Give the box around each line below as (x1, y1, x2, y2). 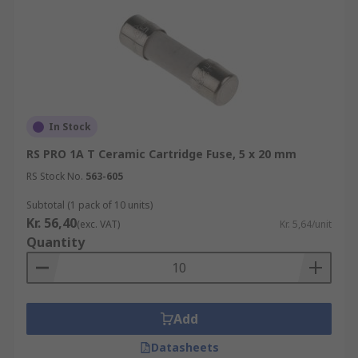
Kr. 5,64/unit (280, 217, 332, 231)
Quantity (26, 233, 85, 251)
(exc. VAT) (77, 217, 120, 231)
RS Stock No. (26, 169, 83, 183)
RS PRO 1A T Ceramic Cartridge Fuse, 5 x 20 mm (26, 146, 296, 161)
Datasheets (150, 340, 219, 355)
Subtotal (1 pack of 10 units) (26, 198, 153, 212)
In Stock (49, 120, 91, 133)
